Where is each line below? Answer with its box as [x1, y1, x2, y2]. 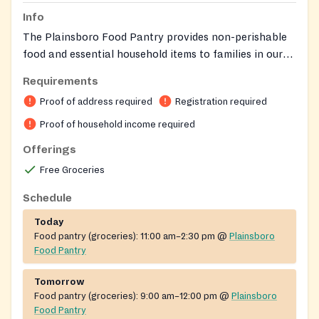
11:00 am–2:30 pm [140, 231, 215, 242]
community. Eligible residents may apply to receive [23, 66, 273, 78]
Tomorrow [34, 277, 85, 288]
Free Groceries [40, 165, 105, 176]
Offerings [23, 144, 76, 156]
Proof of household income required [40, 120, 195, 130]
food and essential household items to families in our [23, 48, 283, 61]
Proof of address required [40, 97, 152, 108]
